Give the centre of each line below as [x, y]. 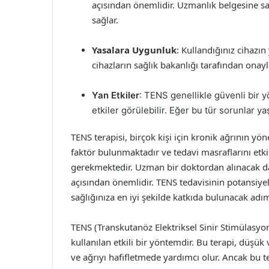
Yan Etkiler [116, 95]
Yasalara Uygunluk [134, 50]
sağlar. [105, 20]
